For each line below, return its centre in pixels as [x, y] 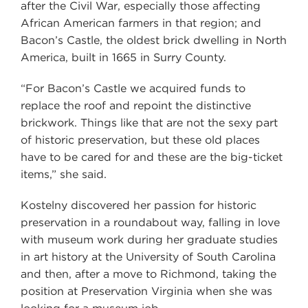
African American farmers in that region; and [141, 23]
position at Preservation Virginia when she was [146, 291]
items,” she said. [64, 174]
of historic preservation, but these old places [140, 140]
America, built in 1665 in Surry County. [123, 57]
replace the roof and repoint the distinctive [136, 105]
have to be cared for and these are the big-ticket [152, 157]
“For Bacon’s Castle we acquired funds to [133, 88]
